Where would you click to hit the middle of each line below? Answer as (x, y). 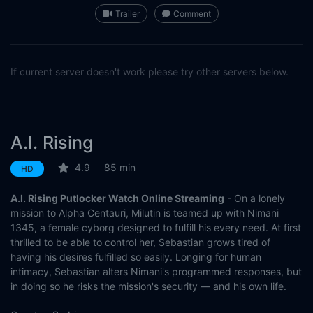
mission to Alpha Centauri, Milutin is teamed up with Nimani (145, 213)
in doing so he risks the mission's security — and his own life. (148, 286)
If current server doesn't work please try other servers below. (150, 72)
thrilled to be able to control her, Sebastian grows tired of (140, 242)
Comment (192, 14)
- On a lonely (255, 198)
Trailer (127, 14)
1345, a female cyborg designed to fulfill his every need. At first (156, 228)
